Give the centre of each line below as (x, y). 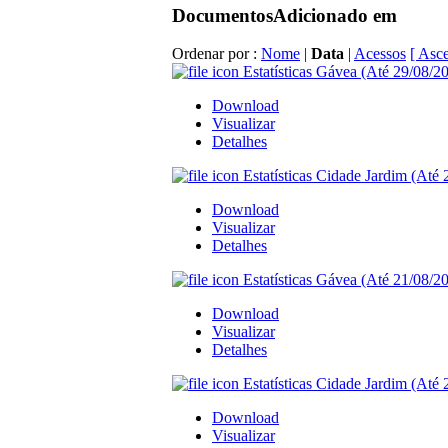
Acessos (380, 54)
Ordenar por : (216, 54)
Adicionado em (335, 15)
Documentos (222, 15)
